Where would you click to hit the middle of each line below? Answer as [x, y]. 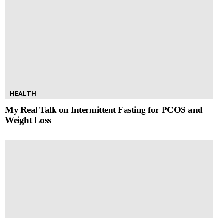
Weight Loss [28, 120]
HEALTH [23, 93]
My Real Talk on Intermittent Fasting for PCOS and [104, 109]
